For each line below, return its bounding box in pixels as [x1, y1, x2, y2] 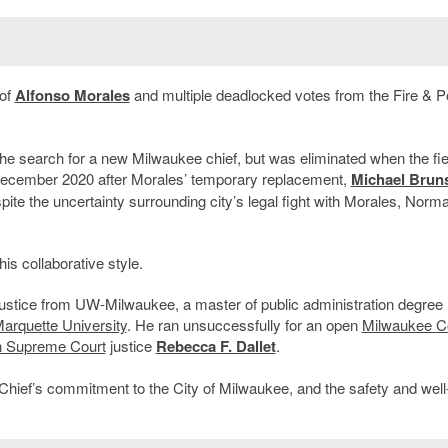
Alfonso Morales [14, 84, 130, 107]
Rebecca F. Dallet [155, 335, 276, 358]
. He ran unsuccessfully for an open [126, 314, 362, 336]
